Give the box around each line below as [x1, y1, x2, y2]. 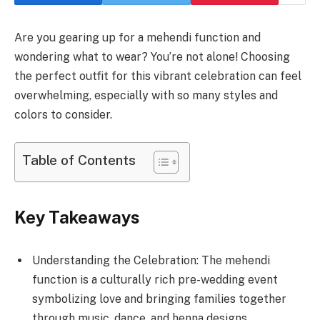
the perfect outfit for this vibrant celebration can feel [14, 69, 301, 83]
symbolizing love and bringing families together [32, 291, 286, 306]
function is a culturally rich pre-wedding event [32, 272, 278, 286]
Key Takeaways [14, 206, 139, 227]
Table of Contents [22, 151, 136, 168]
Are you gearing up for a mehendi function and [14, 31, 261, 44]
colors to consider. [14, 108, 112, 121]
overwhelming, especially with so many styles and [14, 89, 278, 102]
